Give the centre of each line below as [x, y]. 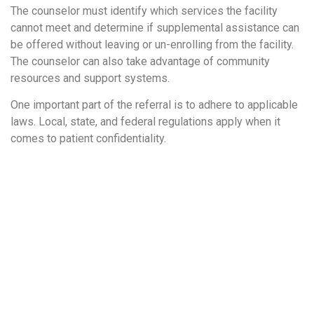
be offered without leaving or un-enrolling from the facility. [152, 45]
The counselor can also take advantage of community [140, 62]
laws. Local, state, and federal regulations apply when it [145, 122]
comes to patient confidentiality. [88, 139]
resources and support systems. [90, 78]
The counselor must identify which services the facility [144, 11]
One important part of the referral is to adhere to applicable [154, 105]
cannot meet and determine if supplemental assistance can [155, 28]
